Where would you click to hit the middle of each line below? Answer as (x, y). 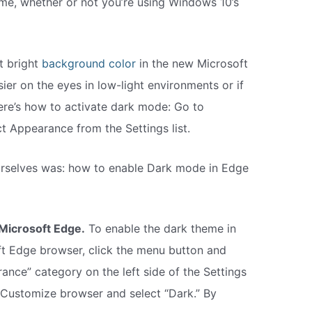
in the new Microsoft (192, 64)
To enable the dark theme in (160, 229)
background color (88, 64)
